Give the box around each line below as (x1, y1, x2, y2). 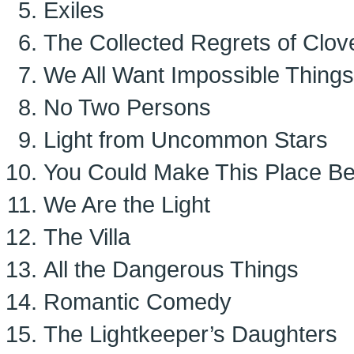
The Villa (43, 224, 130, 250)
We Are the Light (43, 191, 210, 217)
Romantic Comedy (43, 288, 232, 314)
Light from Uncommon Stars (43, 126, 328, 153)
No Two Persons (43, 94, 211, 120)
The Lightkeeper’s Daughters (43, 321, 337, 347)
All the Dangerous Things (43, 256, 299, 282)
